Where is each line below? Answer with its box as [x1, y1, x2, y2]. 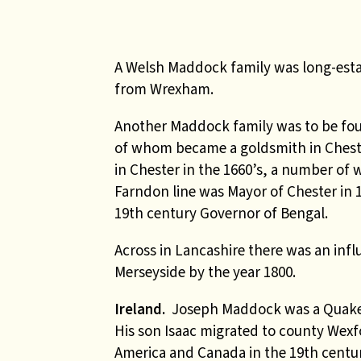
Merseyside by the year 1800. [114, 262, 296, 282]
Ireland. [114, 299, 165, 319]
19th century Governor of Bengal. [114, 203, 328, 223]
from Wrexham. [114, 79, 214, 99]
